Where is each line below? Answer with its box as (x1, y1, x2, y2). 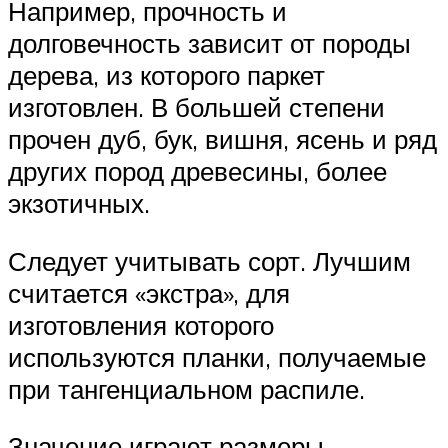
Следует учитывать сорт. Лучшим (8, 244, 411, 277)
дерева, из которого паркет (8, 58, 325, 91)
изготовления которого (8, 308, 274, 341)
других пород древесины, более (8, 154, 387, 187)
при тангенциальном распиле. (8, 372, 365, 405)
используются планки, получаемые (8, 340, 426, 373)
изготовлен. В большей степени (8, 90, 385, 123)
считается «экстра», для (8, 276, 290, 309)
